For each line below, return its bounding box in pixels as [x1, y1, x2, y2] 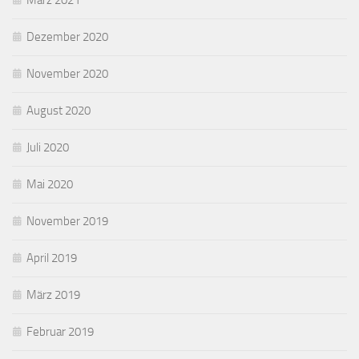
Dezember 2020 [26, 30, 108, 44]
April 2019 [26, 251, 77, 265]
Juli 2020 [26, 140, 69, 155]
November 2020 [26, 67, 108, 81]
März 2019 [26, 288, 80, 302]
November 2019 [26, 214, 108, 228]
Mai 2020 [26, 177, 73, 192]
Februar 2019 [26, 325, 94, 339]
